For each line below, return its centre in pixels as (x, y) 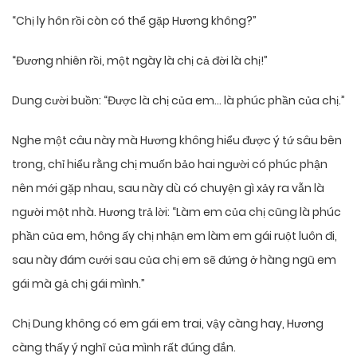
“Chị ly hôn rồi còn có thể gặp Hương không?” (134, 21)
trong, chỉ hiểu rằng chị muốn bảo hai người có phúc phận (170, 165)
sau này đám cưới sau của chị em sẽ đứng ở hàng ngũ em (174, 260)
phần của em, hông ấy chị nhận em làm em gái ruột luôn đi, (175, 236)
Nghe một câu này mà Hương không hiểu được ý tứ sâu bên (177, 141)
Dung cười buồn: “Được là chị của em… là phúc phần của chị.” (178, 101)
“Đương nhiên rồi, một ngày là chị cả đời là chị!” (140, 61)
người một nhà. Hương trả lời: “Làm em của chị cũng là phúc (177, 212)
